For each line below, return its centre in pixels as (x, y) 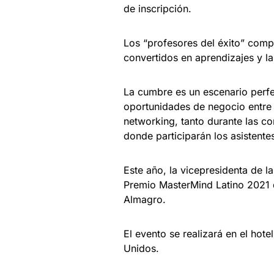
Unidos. (141, 249)
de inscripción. (157, 9)
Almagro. (145, 200)
